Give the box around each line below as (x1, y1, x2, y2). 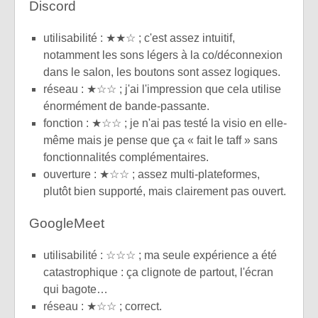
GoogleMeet (29, 215, 104, 231)
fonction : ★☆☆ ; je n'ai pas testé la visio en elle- (43, 116, 287, 129)
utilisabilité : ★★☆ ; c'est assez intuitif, (43, 31, 235, 44)
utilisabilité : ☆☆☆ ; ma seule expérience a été (43, 249, 277, 262)
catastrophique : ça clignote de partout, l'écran (43, 266, 273, 279)
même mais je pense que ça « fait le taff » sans (43, 133, 278, 146)
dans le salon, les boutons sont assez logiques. (43, 65, 280, 78)
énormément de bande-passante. (43, 99, 209, 112)
